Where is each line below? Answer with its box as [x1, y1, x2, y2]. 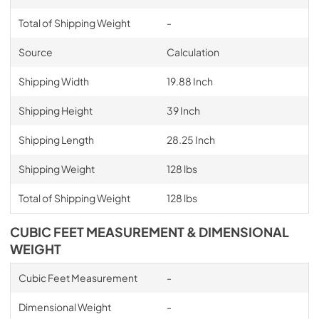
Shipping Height [18, 103, 93, 117]
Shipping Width [18, 74, 89, 88]
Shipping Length [18, 132, 94, 146]
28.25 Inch [166, 132, 215, 146]
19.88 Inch [166, 74, 213, 88]
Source [18, 45, 53, 58]
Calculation [166, 45, 219, 58]
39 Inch [166, 103, 200, 117]
